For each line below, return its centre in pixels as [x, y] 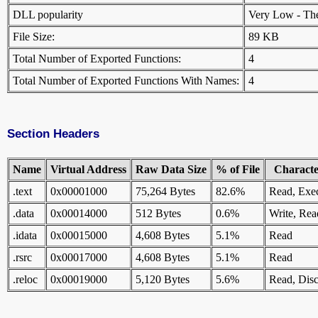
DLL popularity [48, 15]
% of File [238, 170]
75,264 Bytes [165, 192]
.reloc [25, 280]
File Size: [34, 37]
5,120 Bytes [163, 280]
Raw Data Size [171, 170]
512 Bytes [158, 214]
